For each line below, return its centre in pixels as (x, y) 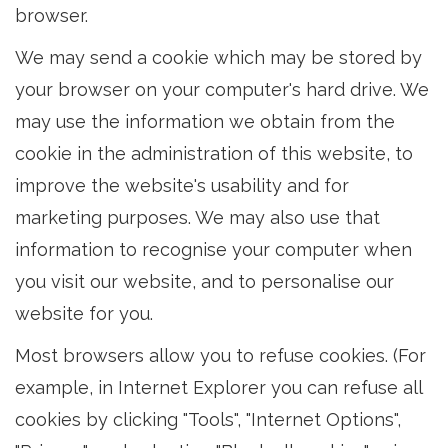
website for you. (84, 313)
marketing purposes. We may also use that (197, 217)
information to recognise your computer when (213, 249)
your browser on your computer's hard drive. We (222, 89)
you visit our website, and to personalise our (204, 281)
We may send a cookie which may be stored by (218, 57)
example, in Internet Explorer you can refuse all (218, 387)
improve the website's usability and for (182, 185)
